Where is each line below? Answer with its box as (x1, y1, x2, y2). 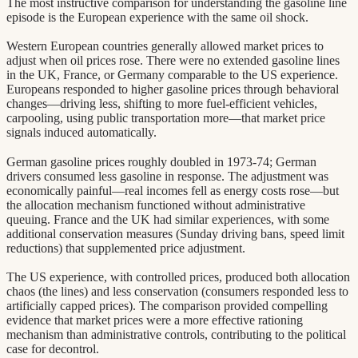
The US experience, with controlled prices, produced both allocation (6, 270, 350, 284)
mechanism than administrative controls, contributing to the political (6, 328, 346, 342)
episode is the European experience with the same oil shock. (6, 10, 308, 24)
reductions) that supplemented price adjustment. (6, 241, 245, 255)
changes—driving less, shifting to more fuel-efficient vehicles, (6, 97, 317, 111)
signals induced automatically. (6, 125, 157, 140)
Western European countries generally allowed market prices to (6, 39, 324, 54)
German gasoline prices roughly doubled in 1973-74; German (6, 154, 316, 169)
